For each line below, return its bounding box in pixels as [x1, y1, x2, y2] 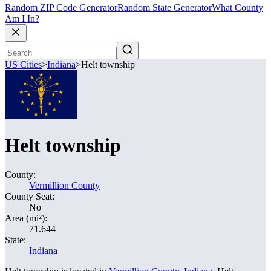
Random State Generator [117, 2, 212, 13]
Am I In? [5, 13, 39, 24]
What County [212, 2, 263, 13]
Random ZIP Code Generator [5, 2, 117, 13]
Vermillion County [29, 180, 100, 191]
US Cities [5, 59, 42, 70]
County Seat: [5, 191, 54, 201]
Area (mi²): [5, 213, 47, 223]
